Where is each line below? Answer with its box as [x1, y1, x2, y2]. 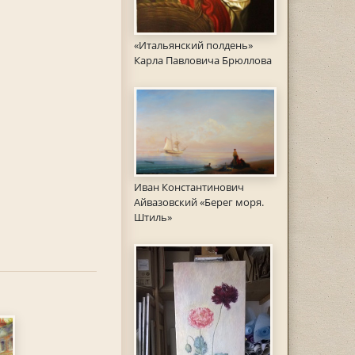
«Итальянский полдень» [133, 37, 253, 52]
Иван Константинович [133, 179, 244, 194]
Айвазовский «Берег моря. [133, 194, 264, 209]
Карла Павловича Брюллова [133, 52, 272, 67]
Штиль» [133, 209, 172, 224]
